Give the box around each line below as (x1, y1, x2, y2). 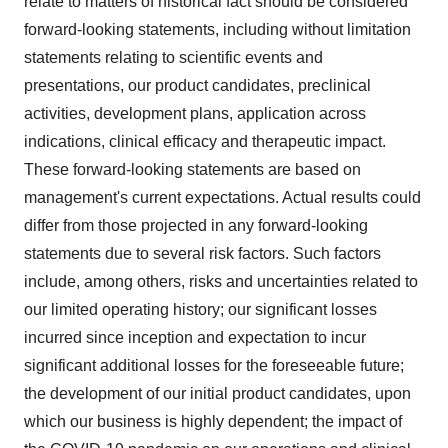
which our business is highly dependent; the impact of (24, 412, 402, 430)
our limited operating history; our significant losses (24, 300, 377, 318)
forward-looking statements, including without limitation (24, 20, 411, 38)
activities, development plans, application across (24, 104, 366, 122)
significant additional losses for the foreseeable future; (24, 356, 404, 374)
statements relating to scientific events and (24, 48, 323, 66)
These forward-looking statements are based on (24, 160, 361, 178)
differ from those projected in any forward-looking (24, 216, 368, 234)
